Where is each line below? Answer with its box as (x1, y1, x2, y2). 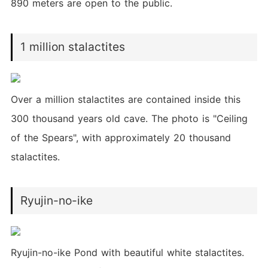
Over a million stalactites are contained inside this (10, 93, 240, 105)
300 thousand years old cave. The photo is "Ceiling (10, 112, 248, 124)
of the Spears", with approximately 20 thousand (10, 131, 231, 144)
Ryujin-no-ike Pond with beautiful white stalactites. (10, 246, 244, 259)
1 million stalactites (20, 39, 126, 54)
